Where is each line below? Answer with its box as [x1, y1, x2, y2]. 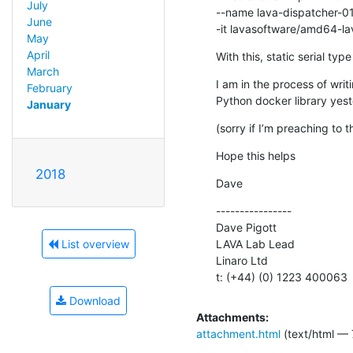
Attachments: [196, 310, 269, 324]
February [26, 81, 72, 95]
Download [66, 293, 121, 307]
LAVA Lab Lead [216, 236, 295, 251]
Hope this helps [216, 148, 295, 162]
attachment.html [196, 326, 281, 340]
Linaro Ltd [216, 253, 268, 267]
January [26, 98, 71, 112]
